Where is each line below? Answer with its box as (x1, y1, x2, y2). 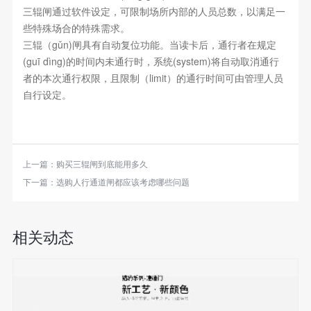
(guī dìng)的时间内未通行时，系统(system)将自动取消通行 (22, 54, 279, 69)
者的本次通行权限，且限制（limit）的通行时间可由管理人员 (22, 71, 283, 85)
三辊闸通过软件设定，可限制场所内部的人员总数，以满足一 (22, 4, 285, 19)
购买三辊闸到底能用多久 (56, 158, 148, 170)
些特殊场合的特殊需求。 (22, 21, 130, 35)
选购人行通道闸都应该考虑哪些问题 (56, 176, 190, 188)
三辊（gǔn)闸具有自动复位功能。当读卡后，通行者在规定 (22, 37, 276, 52)
